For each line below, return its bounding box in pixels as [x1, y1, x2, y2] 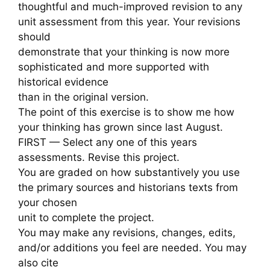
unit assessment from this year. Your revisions [18, 15, 240, 28]
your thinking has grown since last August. [18, 121, 223, 133]
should [18, 30, 51, 43]
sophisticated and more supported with [18, 60, 209, 73]
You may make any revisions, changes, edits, [18, 226, 236, 239]
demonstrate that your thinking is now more [18, 45, 230, 58]
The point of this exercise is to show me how [18, 105, 234, 118]
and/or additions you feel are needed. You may [18, 241, 246, 254]
